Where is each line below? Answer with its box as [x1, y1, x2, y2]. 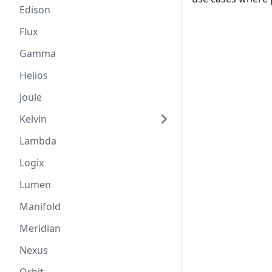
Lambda [19, 134, 56, 148]
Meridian [19, 222, 61, 235]
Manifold [19, 200, 61, 213]
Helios [19, 69, 48, 82]
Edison [19, 3, 50, 16]
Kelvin [19, 112, 47, 126]
